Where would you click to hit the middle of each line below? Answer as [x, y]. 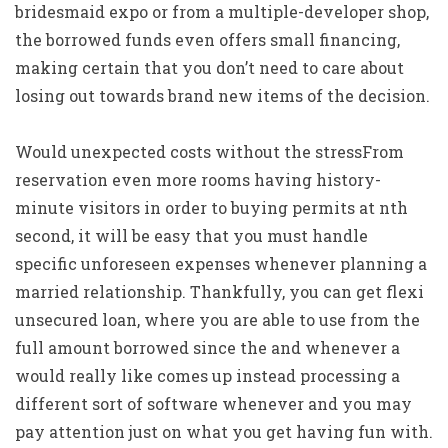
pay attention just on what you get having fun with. [224, 431]
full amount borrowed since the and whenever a [207, 347]
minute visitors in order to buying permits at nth [211, 207]
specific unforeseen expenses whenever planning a [221, 263]
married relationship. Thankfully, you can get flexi [219, 291]
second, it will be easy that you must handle [191, 235]
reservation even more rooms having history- [198, 179]
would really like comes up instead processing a [207, 375]
